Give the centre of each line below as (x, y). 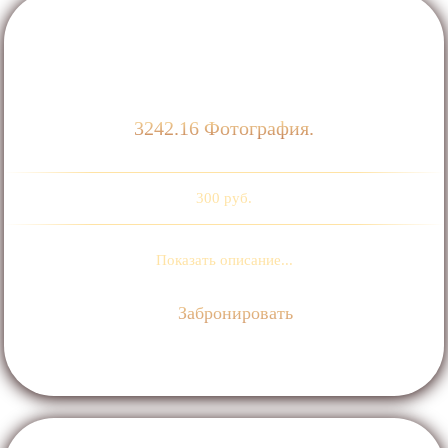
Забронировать (233, 312)
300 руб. (224, 197)
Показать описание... (224, 259)
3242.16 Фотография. (224, 127)
